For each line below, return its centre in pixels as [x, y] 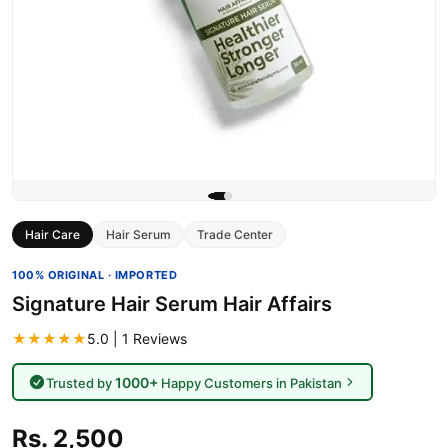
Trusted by [80, 382]
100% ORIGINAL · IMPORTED [95, 275]
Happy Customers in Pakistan [249, 382]
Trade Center [235, 234]
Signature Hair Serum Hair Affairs [172, 304]
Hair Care [52, 234]
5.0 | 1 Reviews [137, 338]
